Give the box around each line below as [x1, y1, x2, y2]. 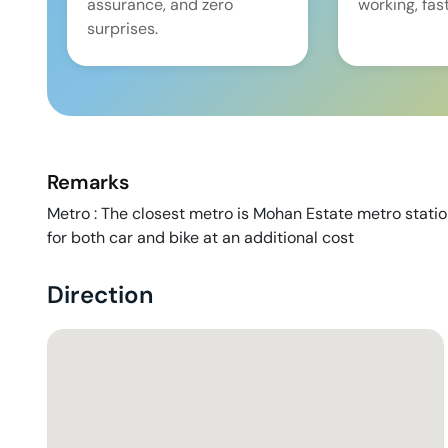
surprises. [87, 18, 158, 40]
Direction [47, 279, 154, 311]
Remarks [47, 169, 129, 196]
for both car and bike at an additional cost [47, 227, 354, 249]
